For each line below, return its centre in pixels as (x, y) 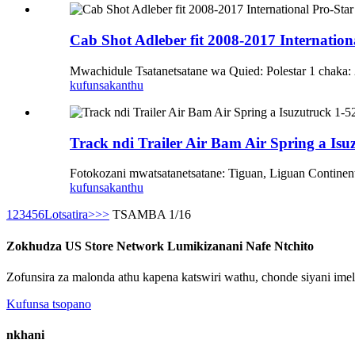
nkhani (25, 335)
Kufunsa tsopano (49, 303)
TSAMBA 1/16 (152, 215)
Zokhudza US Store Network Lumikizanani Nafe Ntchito (160, 246)
